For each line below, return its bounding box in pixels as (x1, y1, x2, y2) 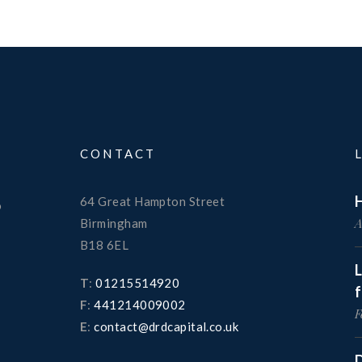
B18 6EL (80, 238, 129, 253)
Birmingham (80, 216, 148, 231)
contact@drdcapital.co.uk (94, 319, 239, 335)
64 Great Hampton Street (80, 194, 225, 209)
